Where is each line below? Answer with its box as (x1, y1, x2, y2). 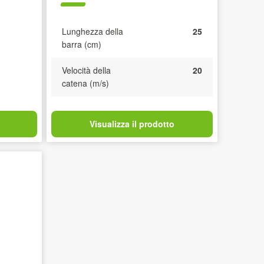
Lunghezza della (61, 25, 123, 37)
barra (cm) (61, 38, 101, 50)
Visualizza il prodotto (89, 117, 174, 130)
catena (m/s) (61, 77, 109, 89)
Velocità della (61, 64, 111, 76)
